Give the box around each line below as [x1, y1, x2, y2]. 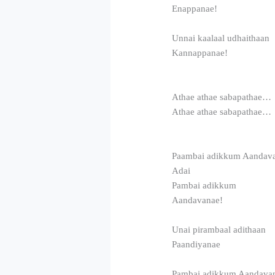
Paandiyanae [172, 239, 221, 249]
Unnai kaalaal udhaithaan [172, 33, 270, 43]
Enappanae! [172, 3, 218, 14]
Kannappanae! [172, 47, 228, 58]
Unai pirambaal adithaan [172, 224, 266, 234]
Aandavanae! [172, 195, 223, 205]
